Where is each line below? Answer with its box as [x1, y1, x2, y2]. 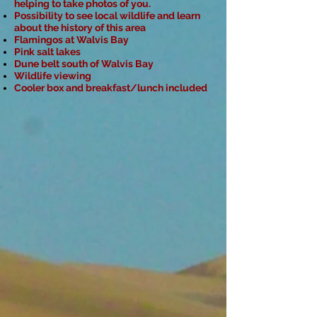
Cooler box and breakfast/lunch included [14, 82, 207, 93]
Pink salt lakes [14, 46, 81, 57]
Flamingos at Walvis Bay [14, 34, 129, 45]
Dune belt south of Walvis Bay [14, 58, 154, 69]
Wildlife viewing [14, 70, 91, 81]
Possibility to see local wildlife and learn [14, 10, 200, 21]
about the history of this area [14, 22, 146, 33]
